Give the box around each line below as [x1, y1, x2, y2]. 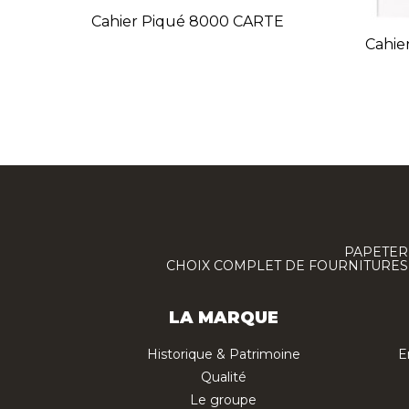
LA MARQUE [168, 308, 278, 329]
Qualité [200, 369, 246, 386]
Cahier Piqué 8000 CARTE [91, 13, 285, 31]
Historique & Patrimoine [146, 346, 300, 363]
